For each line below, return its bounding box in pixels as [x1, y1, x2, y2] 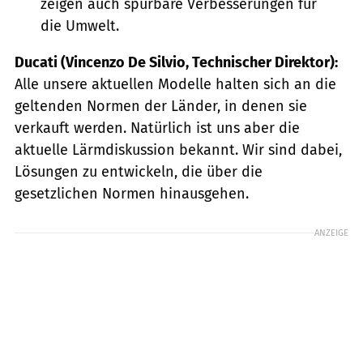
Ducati [15, 53, 58, 72]
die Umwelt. [40, 17, 119, 36]
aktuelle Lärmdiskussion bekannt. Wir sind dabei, [15, 141, 342, 160]
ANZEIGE [314, 227, 348, 239]
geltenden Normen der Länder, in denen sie [15, 97, 307, 116]
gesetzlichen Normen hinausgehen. [15, 185, 249, 203]
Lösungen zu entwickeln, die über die [15, 163, 263, 181]
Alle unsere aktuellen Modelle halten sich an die [15, 75, 336, 94]
